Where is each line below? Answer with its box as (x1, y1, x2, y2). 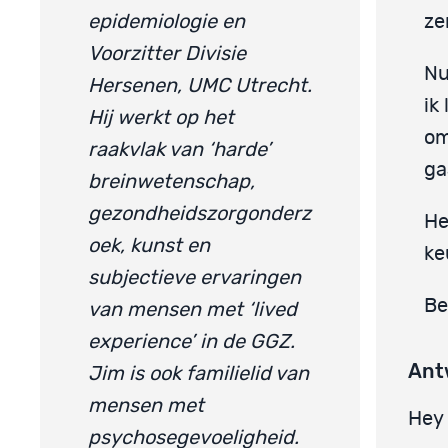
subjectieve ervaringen (88, 267, 301, 288)
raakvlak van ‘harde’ (88, 139, 271, 160)
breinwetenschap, (88, 171, 255, 192)
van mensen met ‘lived (88, 299, 297, 320)
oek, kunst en (88, 235, 210, 256)
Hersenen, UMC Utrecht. (88, 75, 312, 96)
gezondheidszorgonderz (88, 203, 311, 224)
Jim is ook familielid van (88, 363, 309, 384)
